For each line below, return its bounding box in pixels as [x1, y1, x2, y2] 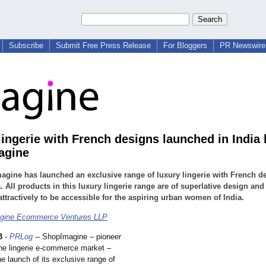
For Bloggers [163, 41, 207, 50]
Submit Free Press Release [56, 41, 151, 50]
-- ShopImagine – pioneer [33, 232, 121, 242]
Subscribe [9, 41, 43, 50]
